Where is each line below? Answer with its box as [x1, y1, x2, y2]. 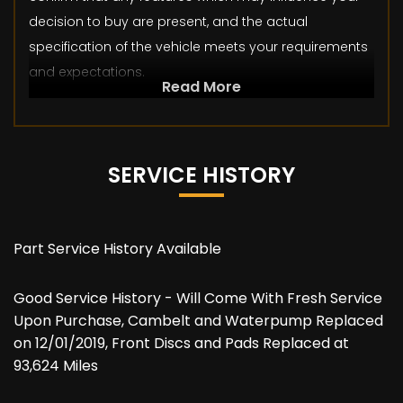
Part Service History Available [13, 238, 221, 260]
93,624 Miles [13, 355, 98, 377]
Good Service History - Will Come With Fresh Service [13, 288, 382, 309]
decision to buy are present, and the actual [29, 13, 308, 31]
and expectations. [29, 63, 145, 82]
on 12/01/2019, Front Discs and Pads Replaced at [13, 333, 349, 354]
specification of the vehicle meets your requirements [29, 38, 368, 57]
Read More [162, 76, 241, 98]
